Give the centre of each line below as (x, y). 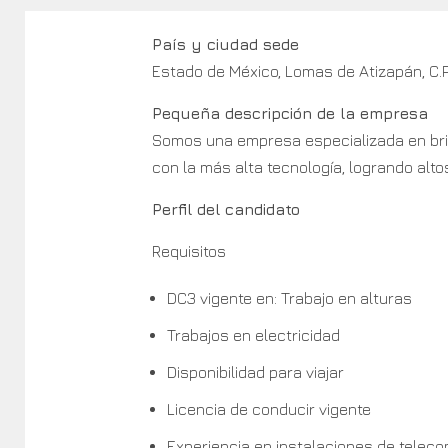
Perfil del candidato (225, 208)
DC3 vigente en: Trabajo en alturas (289, 297)
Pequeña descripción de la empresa (289, 112)
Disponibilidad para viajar (255, 371)
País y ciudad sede (225, 43)
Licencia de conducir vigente (268, 408)
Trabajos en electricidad (253, 334)
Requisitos (188, 250)
